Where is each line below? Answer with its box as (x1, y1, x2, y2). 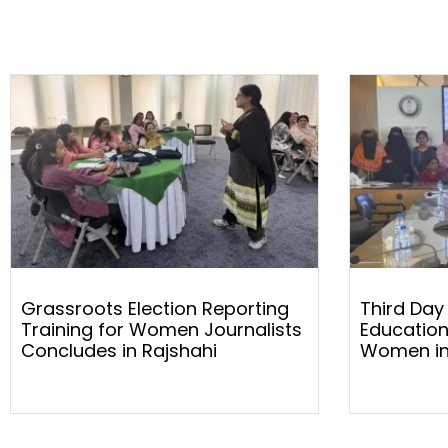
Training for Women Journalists (21, 316, 302, 342)
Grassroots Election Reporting (21, 295, 289, 321)
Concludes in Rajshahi (21, 337, 217, 363)
